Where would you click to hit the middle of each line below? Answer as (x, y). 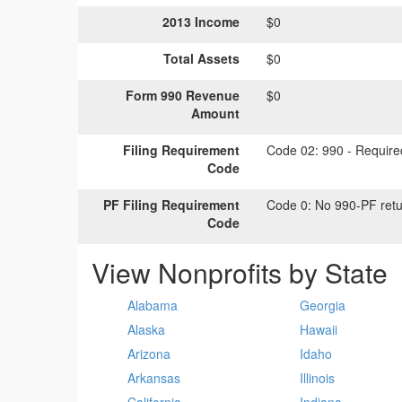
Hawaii (319, 329)
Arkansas (154, 378)
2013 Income (201, 22)
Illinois (318, 378)
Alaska (146, 329)
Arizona (149, 354)
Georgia (323, 305)
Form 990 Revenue (183, 95)
